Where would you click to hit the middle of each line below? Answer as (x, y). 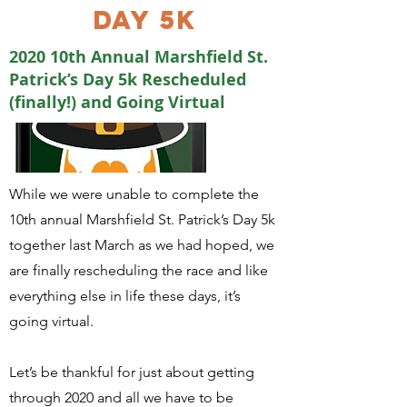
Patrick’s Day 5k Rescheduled (128, 79)
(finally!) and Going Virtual (117, 102)
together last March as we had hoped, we (142, 245)
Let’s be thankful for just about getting (132, 372)
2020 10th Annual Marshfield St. (139, 57)
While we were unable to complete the (134, 194)
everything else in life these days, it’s (125, 296)
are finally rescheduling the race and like (139, 270)
